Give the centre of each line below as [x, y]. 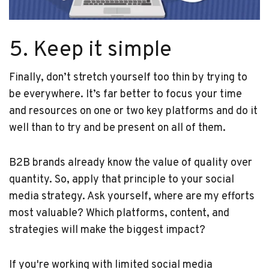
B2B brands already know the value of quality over [131, 163]
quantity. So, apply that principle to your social [122, 180]
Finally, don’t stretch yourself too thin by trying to [128, 77]
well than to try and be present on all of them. [117, 128]
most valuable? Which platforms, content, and [119, 213]
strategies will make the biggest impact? [107, 230]
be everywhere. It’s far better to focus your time [125, 94]
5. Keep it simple [90, 50]
